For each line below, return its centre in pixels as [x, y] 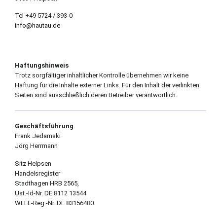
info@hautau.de [37, 26]
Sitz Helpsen [33, 163]
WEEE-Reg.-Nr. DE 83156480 [54, 203]
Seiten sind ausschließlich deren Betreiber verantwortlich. [96, 95]
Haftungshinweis [41, 66]
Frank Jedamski [37, 136]
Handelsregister [37, 173]
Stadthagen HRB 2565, [47, 183]
